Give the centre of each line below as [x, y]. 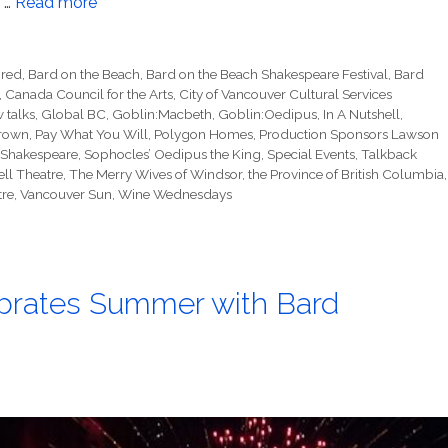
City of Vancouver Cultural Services [285, 94]
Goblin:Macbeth [162, 114]
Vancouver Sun [66, 194]
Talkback [389, 154]
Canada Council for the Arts [89, 94]
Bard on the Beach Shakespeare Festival [267, 74]
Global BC [73, 114]
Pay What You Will [91, 134]
